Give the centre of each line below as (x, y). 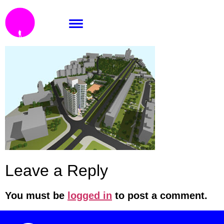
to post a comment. (160, 196)
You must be (36, 196)
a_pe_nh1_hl (67, 26)
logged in (90, 196)
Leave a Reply (56, 171)
